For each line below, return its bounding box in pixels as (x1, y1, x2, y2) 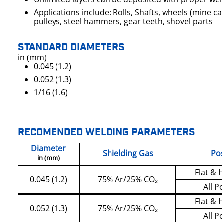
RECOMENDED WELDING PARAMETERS (18, 126, 195, 139)
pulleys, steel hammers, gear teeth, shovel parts (34, 16, 213, 27)
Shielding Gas (103, 148, 153, 159)
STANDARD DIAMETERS (18, 41, 125, 54)
